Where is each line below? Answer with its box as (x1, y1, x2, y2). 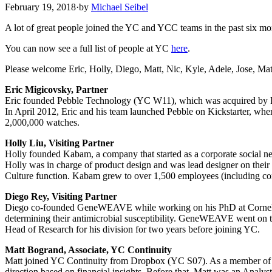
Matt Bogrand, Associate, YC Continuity (5, 244, 172, 255)
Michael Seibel (91, 1, 148, 12)
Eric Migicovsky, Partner (5, 84, 108, 95)
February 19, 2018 (5, 1, 76, 12)
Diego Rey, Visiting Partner (5, 191, 117, 202)
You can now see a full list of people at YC (5, 42, 171, 53)
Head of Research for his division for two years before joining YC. (5, 223, 260, 234)
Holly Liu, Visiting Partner (5, 137, 114, 148)
